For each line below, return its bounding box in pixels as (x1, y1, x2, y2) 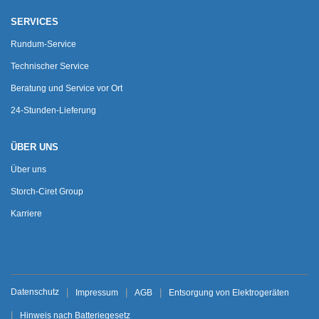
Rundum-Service (11, 38, 76, 49)
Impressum (75, 287, 118, 298)
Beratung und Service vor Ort (11, 83, 122, 93)
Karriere (11, 208, 42, 219)
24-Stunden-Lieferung (11, 105, 96, 115)
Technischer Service (11, 61, 89, 71)
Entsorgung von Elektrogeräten (169, 287, 289, 298)
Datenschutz (11, 286, 59, 297)
